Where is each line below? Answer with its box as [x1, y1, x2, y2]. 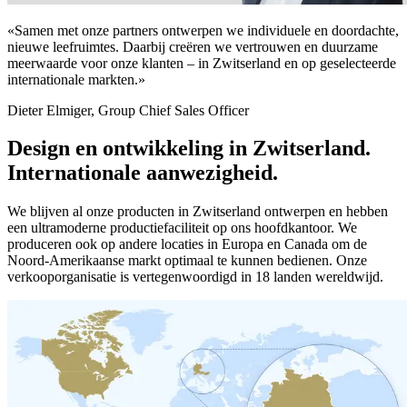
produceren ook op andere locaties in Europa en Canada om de [7, 236, 367, 253]
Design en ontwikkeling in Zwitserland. [7, 136, 371, 161]
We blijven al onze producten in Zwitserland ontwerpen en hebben [7, 203, 388, 220]
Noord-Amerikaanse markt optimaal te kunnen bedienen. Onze [7, 253, 367, 269]
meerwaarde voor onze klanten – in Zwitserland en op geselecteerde [7, 55, 396, 71]
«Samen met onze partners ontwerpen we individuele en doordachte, [7, 22, 399, 38]
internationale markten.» [7, 71, 145, 87]
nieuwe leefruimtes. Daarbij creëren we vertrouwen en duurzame [7, 38, 378, 55]
